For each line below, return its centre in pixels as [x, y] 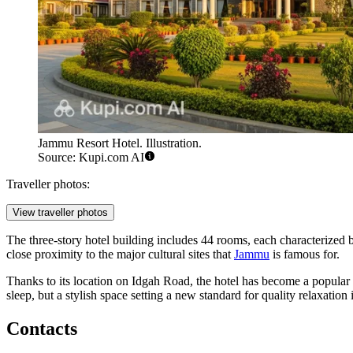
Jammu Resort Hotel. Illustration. [120, 143]
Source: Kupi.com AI [91, 158]
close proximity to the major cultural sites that [120, 255]
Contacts [42, 329]
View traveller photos [60, 213]
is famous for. [305, 255]
